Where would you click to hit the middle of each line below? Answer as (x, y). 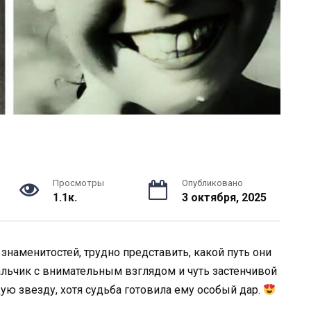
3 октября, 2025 (224, 198)
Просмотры (78, 183)
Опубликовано (212, 183)
